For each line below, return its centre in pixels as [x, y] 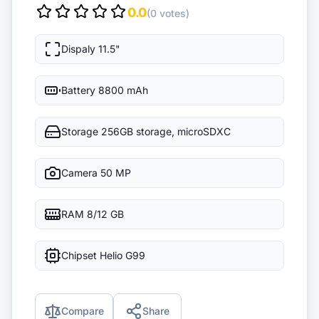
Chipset [79, 255]
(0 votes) [168, 13]
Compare [83, 310]
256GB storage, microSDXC [166, 131]
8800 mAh [123, 90]
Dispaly [78, 49]
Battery [78, 90]
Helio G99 [122, 255]
